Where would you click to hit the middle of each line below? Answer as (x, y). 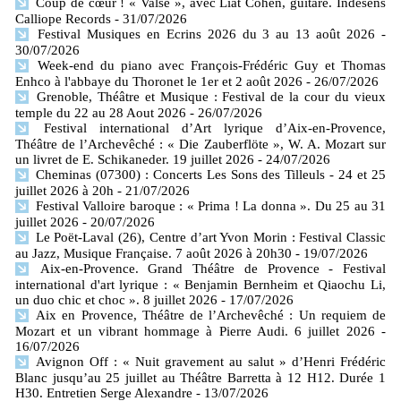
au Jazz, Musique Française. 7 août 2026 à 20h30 (154, 254)
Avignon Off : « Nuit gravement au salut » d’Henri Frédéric (209, 362)
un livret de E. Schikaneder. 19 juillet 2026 (135, 159)
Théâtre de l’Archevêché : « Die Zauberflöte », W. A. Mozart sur (200, 144)
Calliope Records (63, 18)
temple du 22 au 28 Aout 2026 (101, 112)
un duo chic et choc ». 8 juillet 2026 (116, 300)
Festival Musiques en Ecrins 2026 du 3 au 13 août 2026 (204, 34)
